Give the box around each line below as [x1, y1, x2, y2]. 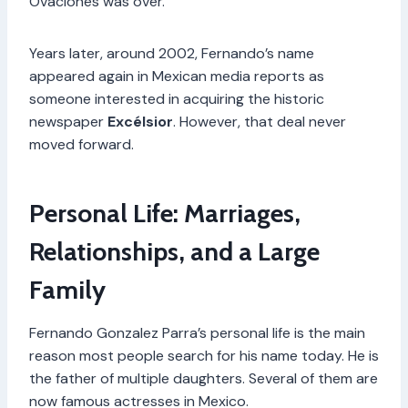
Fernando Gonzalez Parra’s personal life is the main [29, 322, 365, 342]
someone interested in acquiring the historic [29, 88, 324, 108]
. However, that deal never [173, 111, 346, 131]
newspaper [29, 111, 107, 131]
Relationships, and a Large [29, 235, 320, 267]
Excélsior [107, 111, 173, 131]
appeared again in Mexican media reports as [29, 66, 324, 86]
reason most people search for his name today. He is [29, 345, 379, 365]
